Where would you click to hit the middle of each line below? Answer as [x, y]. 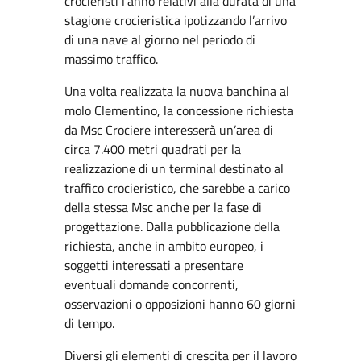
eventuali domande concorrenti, [151, 284]
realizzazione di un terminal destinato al [174, 168]
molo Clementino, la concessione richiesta [179, 110]
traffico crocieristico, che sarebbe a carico [177, 188]
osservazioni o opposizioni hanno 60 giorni [180, 304]
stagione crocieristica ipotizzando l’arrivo [176, 20]
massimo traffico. [111, 59]
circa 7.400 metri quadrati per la [153, 149]
